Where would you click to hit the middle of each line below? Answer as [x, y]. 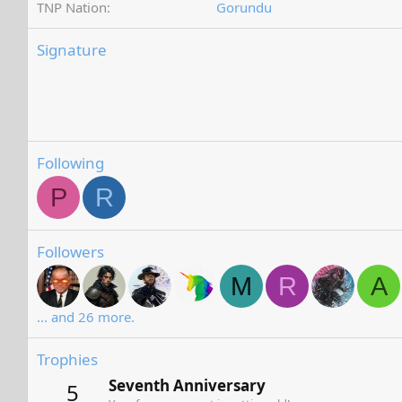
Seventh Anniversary [187, 386]
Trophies [67, 359]
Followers [70, 252]
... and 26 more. [86, 317]
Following [70, 163]
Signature [72, 50]
